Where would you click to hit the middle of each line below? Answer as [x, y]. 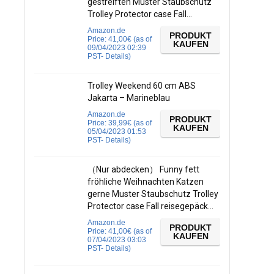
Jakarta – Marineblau [129, 98]
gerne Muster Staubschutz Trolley [153, 194]
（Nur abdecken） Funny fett [143, 169]
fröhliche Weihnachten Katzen [146, 182]
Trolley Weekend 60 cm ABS [142, 86]
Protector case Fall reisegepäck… [150, 206]
